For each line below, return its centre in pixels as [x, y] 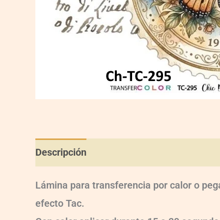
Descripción [61, 152]
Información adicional [146, 152]
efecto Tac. [60, 203]
